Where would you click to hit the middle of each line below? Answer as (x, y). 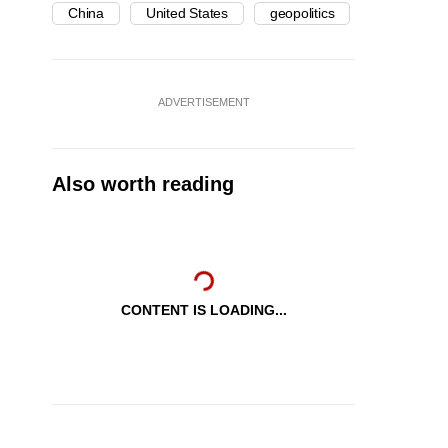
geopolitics (302, 13)
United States (186, 13)
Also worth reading (143, 184)
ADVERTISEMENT (203, 102)
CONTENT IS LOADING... (203, 310)
